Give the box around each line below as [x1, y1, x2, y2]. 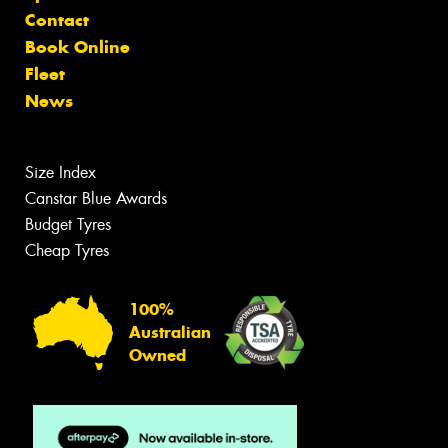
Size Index [25, 161, 96, 183]
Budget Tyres [25, 213, 111, 235]
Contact [25, 8, 89, 31]
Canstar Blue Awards [25, 187, 167, 209]
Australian [129, 323, 211, 343]
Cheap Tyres [25, 239, 109, 261]
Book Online [25, 35, 130, 58]
